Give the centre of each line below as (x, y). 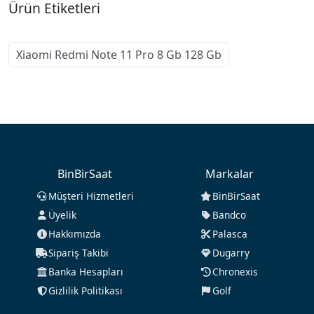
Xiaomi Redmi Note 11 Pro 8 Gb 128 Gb (119, 55)
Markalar (230, 174)
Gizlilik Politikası (85, 291)
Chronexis (235, 272)
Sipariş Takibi (78, 253)
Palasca (230, 234)
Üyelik (62, 215)
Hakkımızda (74, 234)
